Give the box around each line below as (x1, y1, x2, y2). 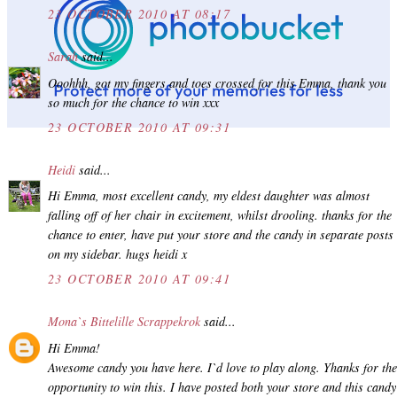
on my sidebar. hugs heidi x (48, 245, 187, 263)
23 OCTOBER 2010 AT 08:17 (48, 5, 231, 23)
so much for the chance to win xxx (48, 93, 219, 111)
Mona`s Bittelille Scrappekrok (48, 313, 200, 331)
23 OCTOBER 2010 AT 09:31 (48, 118, 231, 136)
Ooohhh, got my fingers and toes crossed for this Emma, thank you (48, 74, 386, 91)
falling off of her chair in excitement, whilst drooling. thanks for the (48, 206, 392, 224)
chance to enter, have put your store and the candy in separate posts (48, 226, 393, 244)
